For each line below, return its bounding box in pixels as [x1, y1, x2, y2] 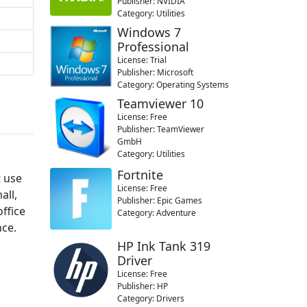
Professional [117, 38, 189, 55]
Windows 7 [117, 24, 181, 40]
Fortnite [117, 167, 163, 183]
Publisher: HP [117, 280, 168, 292]
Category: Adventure [117, 207, 196, 219]
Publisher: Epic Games [117, 195, 202, 206]
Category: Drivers [117, 293, 184, 304]
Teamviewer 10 [117, 95, 204, 112]
